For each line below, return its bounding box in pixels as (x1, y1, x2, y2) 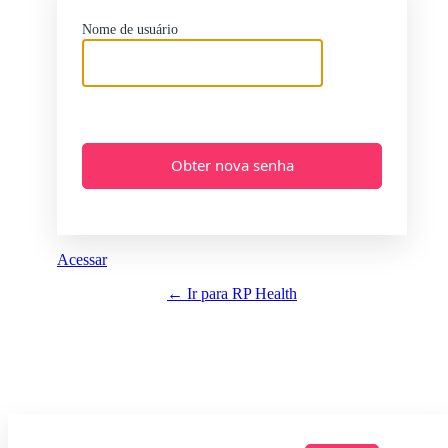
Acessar (57, 250, 107, 268)
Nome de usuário (82, 21, 178, 37)
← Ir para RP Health (167, 284, 297, 302)
